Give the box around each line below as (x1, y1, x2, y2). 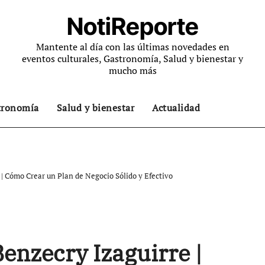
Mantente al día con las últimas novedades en (35, 40, 230, 53)
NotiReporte (66, 12, 199, 41)
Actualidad (152, 101, 200, 114)
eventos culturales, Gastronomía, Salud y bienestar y (22, 52, 243, 65)
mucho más (108, 64, 157, 77)
